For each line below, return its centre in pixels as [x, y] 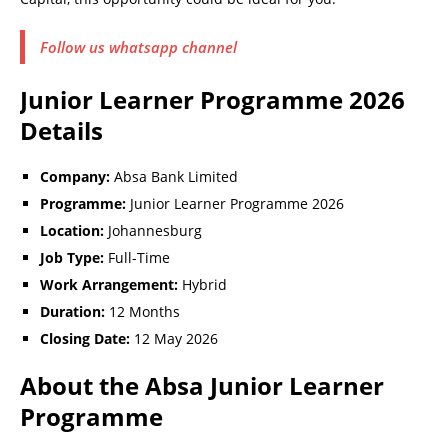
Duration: [72, 311]
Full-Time [137, 257]
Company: [75, 176]
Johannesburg [153, 230]
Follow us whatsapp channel [138, 46]
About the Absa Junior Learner [202, 385]
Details [61, 130]
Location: [72, 230]
